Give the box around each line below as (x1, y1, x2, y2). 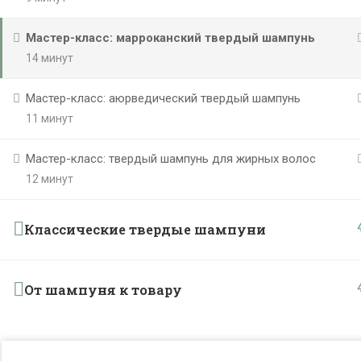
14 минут (26, 52, 73, 64)
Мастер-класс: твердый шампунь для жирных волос (26, 151, 316, 166)
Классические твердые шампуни (24, 221, 266, 238)
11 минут (26, 112, 73, 125)
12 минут (26, 172, 73, 185)
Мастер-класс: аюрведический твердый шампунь (26, 91, 301, 106)
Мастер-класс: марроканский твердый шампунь (26, 31, 315, 45)
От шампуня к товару (24, 281, 182, 298)
